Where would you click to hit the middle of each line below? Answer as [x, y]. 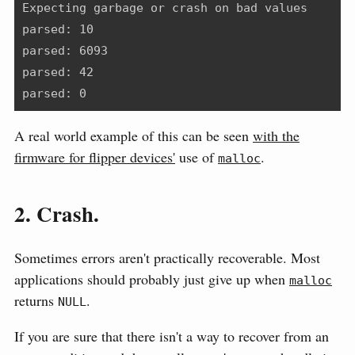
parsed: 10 [58, 29]
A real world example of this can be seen [134, 135]
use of [197, 157]
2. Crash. [57, 213]
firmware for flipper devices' [95, 157]
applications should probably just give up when [152, 279]
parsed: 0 [54, 93]
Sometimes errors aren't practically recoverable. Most [167, 258]
